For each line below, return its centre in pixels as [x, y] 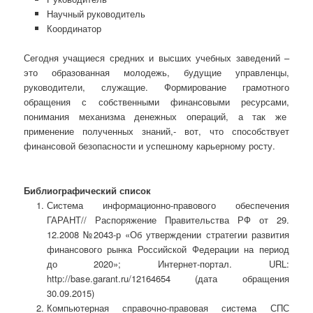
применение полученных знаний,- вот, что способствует [156, 131]
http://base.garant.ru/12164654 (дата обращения [168, 278]
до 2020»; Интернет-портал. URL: [168, 263]
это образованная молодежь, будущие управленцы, [156, 73]
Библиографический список [88, 190]
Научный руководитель [96, 14]
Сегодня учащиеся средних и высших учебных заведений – [156, 58]
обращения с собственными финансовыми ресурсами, [156, 102]
